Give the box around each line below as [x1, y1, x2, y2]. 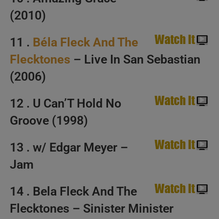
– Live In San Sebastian [70, 52, 200, 66]
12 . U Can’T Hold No [10, 96, 121, 110]
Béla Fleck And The [33, 35, 138, 49]
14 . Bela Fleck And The [10, 184, 137, 198]
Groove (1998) [10, 113, 88, 128]
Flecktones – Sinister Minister [10, 201, 174, 216]
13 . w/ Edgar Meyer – [10, 140, 128, 154]
